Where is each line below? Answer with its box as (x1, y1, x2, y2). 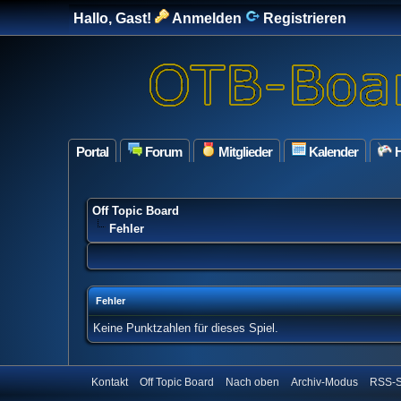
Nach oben (226, 376, 279, 388)
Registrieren (260, 11, 346, 26)
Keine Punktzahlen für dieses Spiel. (93, 321, 278, 335)
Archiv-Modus (291, 376, 358, 388)
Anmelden (169, 11, 242, 26)
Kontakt (91, 376, 128, 388)
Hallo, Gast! (73, 11, 155, 26)
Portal (76, 144, 108, 159)
